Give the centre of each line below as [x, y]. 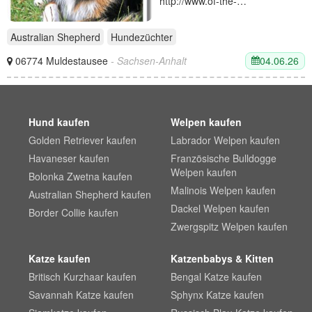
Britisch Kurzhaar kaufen [83, 276]
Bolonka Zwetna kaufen [81, 176]
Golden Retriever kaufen [83, 140]
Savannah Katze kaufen [81, 294]
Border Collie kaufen [74, 212]
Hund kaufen [60, 122]
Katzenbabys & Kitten [222, 258]
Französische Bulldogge [223, 158]
